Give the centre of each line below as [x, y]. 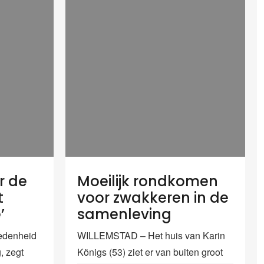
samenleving [124, 214]
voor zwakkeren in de [153, 197]
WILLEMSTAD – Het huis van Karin [151, 235]
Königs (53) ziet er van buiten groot [150, 252]
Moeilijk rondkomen [148, 181]
